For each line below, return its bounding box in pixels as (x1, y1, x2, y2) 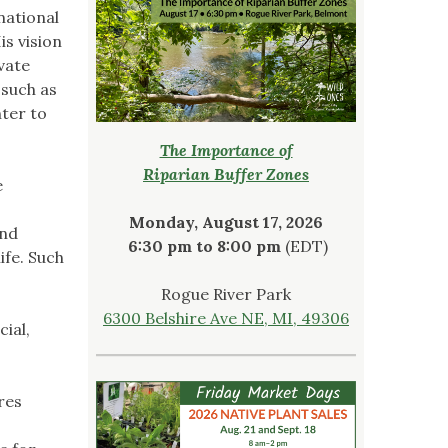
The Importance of (159, 139, 293, 160)
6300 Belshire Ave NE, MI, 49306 (103, 307, 349, 328)
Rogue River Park (161, 283, 291, 304)
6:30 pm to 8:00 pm (124, 235, 281, 256)
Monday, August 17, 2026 (129, 211, 323, 232)
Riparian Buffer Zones (143, 163, 309, 184)
